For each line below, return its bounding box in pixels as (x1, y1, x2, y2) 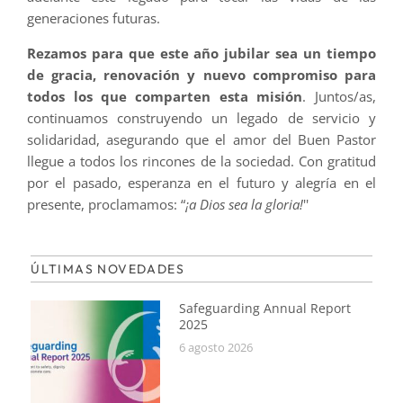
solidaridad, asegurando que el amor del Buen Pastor (27, 130, 376, 148)
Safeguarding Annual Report (179, 300, 352, 318)
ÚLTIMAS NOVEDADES (31, 261, 184, 278)
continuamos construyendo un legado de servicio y (27, 108, 376, 127)
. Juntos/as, (302, 86, 376, 105)
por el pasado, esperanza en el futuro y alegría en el (27, 173, 376, 192)
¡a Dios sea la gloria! (185, 194, 304, 213)
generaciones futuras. (27, 9, 161, 28)
